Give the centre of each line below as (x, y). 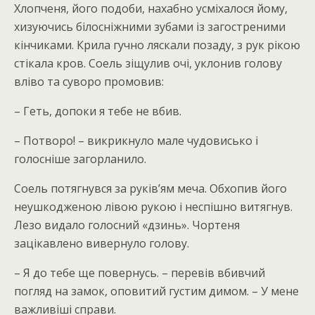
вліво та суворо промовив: (89, 82)
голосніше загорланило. (80, 159)
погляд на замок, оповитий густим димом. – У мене (156, 291)
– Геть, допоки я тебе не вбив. (98, 111)
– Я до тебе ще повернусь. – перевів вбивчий (140, 273)
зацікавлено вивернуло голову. (102, 243)
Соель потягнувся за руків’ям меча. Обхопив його (150, 188)
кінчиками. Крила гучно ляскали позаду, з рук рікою (157, 45)
